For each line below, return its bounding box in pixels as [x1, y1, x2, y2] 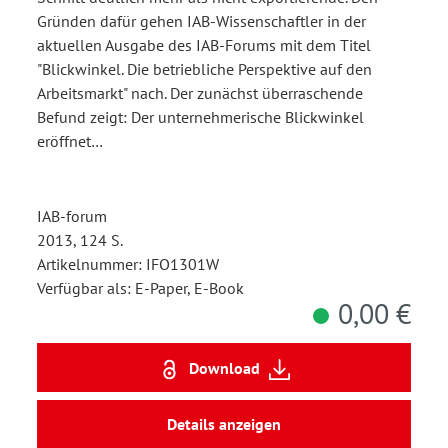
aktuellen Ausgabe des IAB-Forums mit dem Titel [37, 35, 371, 56]
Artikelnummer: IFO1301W [37, 254, 219, 275]
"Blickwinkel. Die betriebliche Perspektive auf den [37, 59, 372, 80]
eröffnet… [37, 131, 103, 152]
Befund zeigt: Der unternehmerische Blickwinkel [37, 107, 364, 128]
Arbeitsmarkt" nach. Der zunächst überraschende [37, 83, 363, 104]
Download [188, 357, 260, 378]
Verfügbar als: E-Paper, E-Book [37, 278, 244, 299]
